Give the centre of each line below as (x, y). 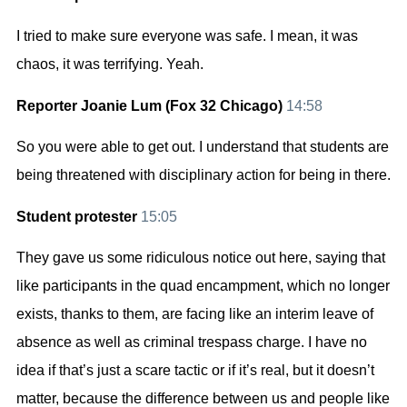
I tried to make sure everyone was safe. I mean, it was (187, 36)
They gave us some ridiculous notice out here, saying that (201, 257)
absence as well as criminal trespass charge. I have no (192, 342)
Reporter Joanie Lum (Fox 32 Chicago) (151, 105)
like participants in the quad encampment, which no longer (203, 285)
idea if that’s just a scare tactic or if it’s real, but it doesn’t (195, 370)
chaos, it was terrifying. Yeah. (110, 65)
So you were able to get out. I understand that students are (203, 147)
